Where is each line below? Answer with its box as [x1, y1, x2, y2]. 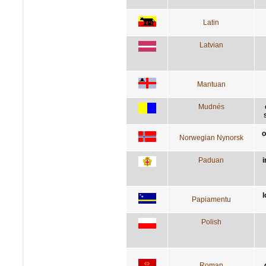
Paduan [198, 156, 224, 164]
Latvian [199, 40, 223, 49]
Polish [201, 217, 221, 226]
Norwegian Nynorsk [179, 133, 243, 142]
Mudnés [198, 102, 224, 111]
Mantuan [197, 80, 226, 88]
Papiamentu [191, 195, 231, 204]
